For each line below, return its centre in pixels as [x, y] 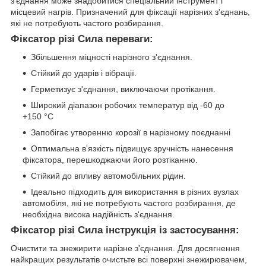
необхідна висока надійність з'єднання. [99, 215]
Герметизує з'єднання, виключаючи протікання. [123, 89]
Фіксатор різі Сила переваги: [82, 39]
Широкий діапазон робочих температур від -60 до [128, 105]
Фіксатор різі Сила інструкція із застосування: [125, 230]
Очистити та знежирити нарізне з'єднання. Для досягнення [125, 248]
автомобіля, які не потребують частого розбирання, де [129, 203]
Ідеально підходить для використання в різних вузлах [135, 192]
